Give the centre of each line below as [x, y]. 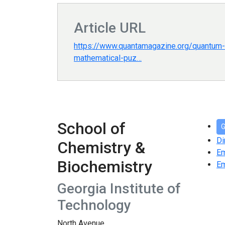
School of [91, 129]
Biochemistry [105, 167]
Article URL [110, 28]
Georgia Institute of [119, 189]
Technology [94, 205]
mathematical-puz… [108, 58]
